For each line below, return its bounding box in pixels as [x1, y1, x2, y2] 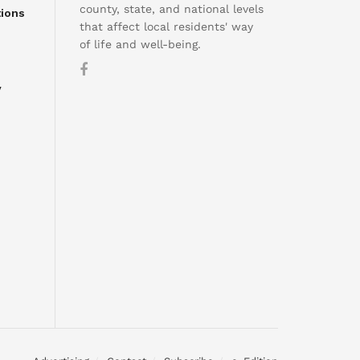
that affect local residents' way [79, 20, 253, 33]
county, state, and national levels [79, 2, 264, 15]
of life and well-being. [79, 38, 201, 51]
